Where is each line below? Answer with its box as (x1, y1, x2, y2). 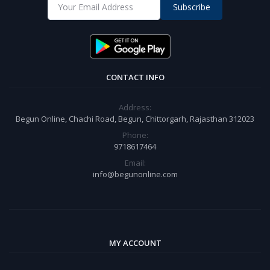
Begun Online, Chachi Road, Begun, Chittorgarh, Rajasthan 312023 (16, 113, 254, 124)
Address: (119, 101, 151, 113)
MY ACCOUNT (108, 237, 162, 248)
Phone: (122, 129, 148, 140)
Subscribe (172, 1, 210, 13)
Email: (124, 157, 146, 168)
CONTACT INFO (105, 71, 165, 83)
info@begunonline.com (92, 168, 178, 180)
